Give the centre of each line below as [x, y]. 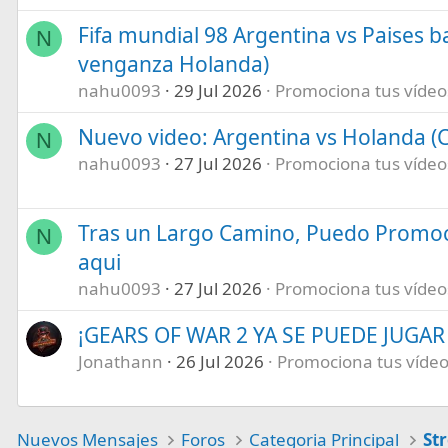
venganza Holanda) [173, 63]
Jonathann [120, 361]
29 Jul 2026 [217, 90]
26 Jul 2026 [219, 361]
